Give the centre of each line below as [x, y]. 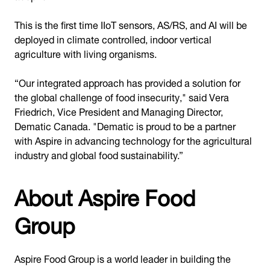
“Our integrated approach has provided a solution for [127, 82]
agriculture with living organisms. [86, 53]
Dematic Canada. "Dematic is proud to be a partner [125, 125]
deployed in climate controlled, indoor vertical [113, 38]
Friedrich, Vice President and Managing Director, [119, 111]
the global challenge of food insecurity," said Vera [122, 96]
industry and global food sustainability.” [99, 154]
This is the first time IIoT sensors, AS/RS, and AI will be [131, 24]
